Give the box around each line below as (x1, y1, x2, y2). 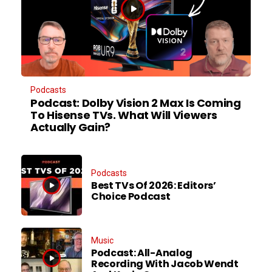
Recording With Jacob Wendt (91, 256, 239, 271)
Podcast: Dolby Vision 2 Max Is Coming (30, 95, 241, 111)
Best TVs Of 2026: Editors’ (91, 178, 216, 192)
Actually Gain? (30, 120, 110, 135)
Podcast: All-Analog (91, 245, 192, 260)
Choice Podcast (91, 189, 171, 203)
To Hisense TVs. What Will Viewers (30, 107, 218, 123)
